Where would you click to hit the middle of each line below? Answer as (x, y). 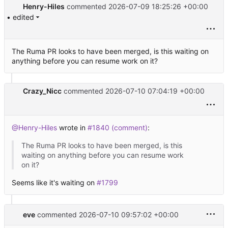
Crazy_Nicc (42, 91)
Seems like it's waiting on (54, 182)
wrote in (72, 127)
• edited (20, 17)
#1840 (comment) (118, 127)
